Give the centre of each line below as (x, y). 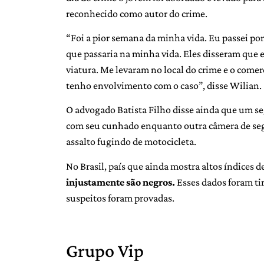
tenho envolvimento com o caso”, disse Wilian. (164, 86)
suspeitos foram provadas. (120, 198)
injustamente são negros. (121, 182)
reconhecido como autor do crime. (137, 13)
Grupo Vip (105, 250)
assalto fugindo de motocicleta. (131, 142)
